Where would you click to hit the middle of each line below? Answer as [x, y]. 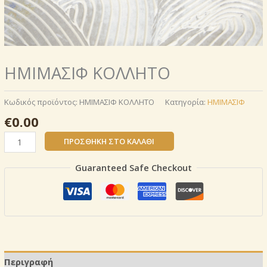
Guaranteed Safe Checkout [133, 168]
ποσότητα [23, 165]
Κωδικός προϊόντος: [42, 102]
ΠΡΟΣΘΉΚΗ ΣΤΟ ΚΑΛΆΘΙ [109, 141]
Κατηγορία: [186, 102]
